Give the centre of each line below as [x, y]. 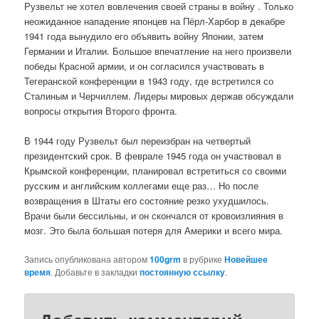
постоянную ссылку [183, 272]
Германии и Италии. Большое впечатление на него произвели [158, 51]
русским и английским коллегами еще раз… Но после [142, 186]
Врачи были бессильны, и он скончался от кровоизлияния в [154, 216]
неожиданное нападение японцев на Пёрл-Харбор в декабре [155, 21]
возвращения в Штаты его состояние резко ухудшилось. [147, 201]
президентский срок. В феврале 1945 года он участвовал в [153, 156]
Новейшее [246, 260]
